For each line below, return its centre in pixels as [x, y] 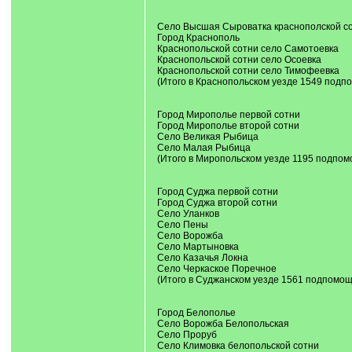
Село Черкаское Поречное [216, 269]
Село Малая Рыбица [203, 148]
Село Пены [182, 225]
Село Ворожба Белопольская [223, 324]
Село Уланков [188, 214]
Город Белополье [196, 313]
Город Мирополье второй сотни [228, 126]
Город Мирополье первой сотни [228, 115]
